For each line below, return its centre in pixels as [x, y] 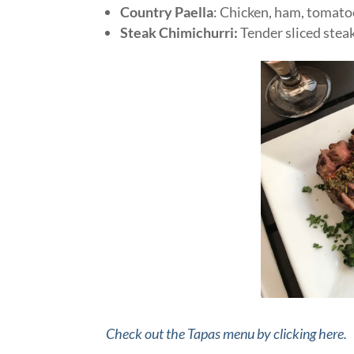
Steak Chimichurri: [179, 33]
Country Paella [167, 12]
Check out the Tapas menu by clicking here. [227, 334]
